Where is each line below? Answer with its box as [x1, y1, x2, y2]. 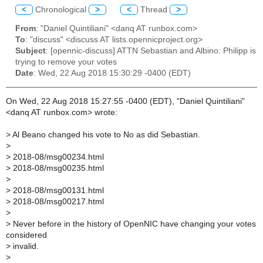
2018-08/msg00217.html [11, 197, 104, 207]
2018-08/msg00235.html [11, 164, 104, 173]
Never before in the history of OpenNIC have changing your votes [11, 220, 256, 229]
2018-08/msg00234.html [11, 153, 104, 162]
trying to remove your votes [15, 58, 117, 67]
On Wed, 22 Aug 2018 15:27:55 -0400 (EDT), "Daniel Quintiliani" [6, 97, 245, 106]
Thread [138, 5, 170, 14]
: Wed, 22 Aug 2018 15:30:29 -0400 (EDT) [33, 69, 191, 78]
